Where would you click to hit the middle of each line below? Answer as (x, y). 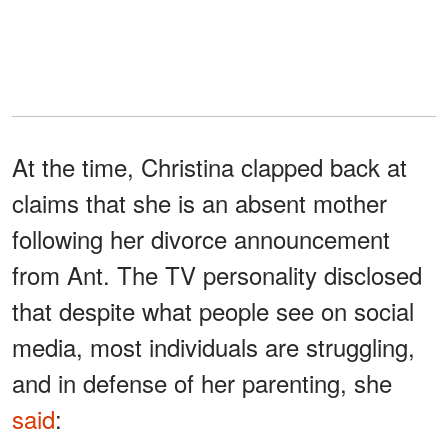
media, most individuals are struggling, (213, 346)
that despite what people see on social (213, 310)
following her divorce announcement (201, 238)
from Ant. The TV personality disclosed (217, 274)
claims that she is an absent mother (199, 202)
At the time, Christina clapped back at (209, 166)
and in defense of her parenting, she (202, 382)
